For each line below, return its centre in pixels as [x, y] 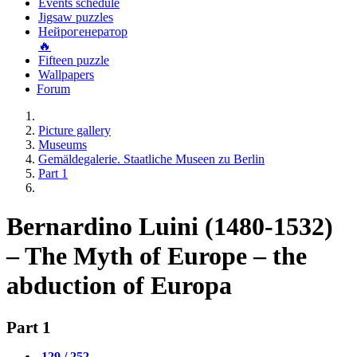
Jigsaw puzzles [76, 17]
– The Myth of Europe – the [157, 256]
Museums [63, 145]
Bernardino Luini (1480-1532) [170, 227]
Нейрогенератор [83, 31]
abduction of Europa [119, 286]
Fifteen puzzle [74, 60]
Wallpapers [66, 75]
